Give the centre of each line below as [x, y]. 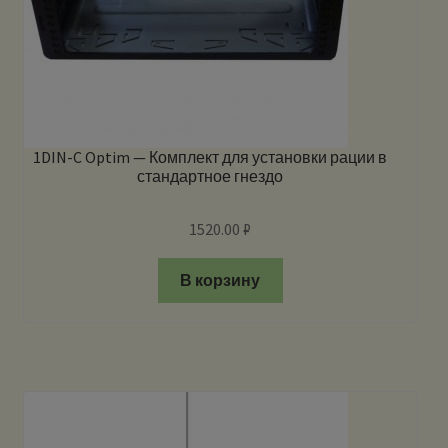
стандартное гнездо [210, 176]
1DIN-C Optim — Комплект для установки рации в [210, 157]
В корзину [220, 279]
